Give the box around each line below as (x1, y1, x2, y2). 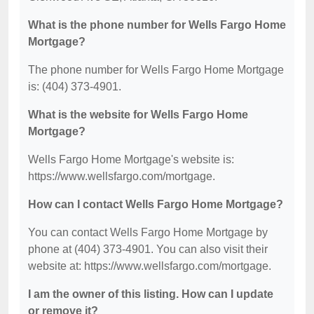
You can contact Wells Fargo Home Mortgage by (28, 226, 268, 238)
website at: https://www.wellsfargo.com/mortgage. (28, 260, 271, 272)
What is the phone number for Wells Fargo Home (28, 19, 286, 31)
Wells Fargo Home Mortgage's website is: (28, 153, 234, 165)
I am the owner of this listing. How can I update (28, 288, 273, 300)
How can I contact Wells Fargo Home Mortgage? (28, 198, 283, 210)
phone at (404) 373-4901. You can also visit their (28, 243, 268, 255)
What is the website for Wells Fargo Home (28, 109, 248, 121)
